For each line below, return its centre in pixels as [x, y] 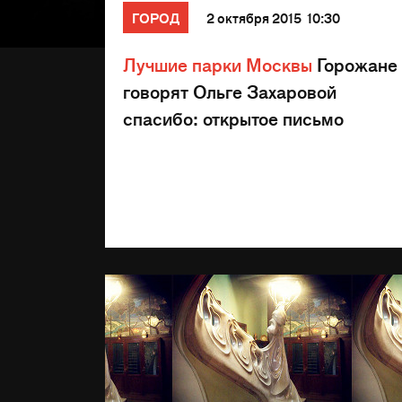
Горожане [355, 64]
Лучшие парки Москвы [218, 64]
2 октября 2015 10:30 [273, 17]
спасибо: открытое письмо [233, 118]
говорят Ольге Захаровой [230, 91]
